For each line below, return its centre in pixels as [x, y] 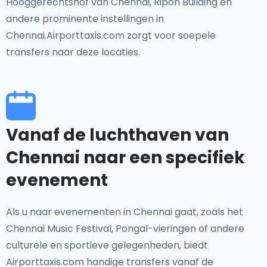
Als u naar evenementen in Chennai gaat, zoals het [125, 212]
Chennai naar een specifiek [125, 158]
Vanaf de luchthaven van [117, 135]
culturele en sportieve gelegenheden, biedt [107, 245]
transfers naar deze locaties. [73, 52]
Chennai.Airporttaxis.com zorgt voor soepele [111, 35]
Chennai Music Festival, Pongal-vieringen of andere [125, 229]
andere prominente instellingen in [85, 19]
